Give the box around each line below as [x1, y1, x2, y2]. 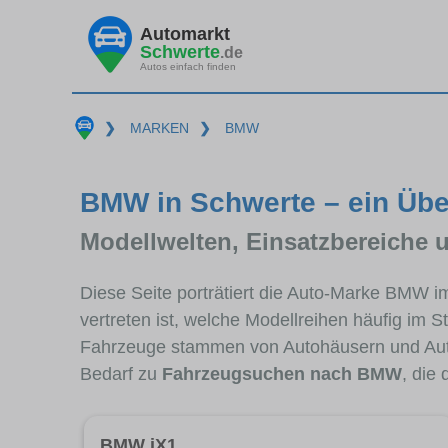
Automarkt [140, 23, 230, 44]
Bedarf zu [80, 363, 162, 384]
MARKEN [129, 120, 189, 136]
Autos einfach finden [140, 60, 236, 72]
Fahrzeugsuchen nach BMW [162, 363, 402, 384]
